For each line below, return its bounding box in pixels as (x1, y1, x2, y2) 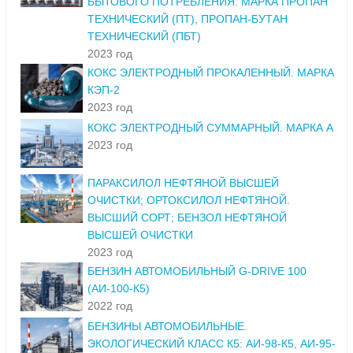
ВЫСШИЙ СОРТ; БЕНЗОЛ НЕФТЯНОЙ (87, 211, 287, 225)
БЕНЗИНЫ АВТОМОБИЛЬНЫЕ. (87, 320, 247, 333)
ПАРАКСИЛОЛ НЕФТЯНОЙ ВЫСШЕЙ (87, 176, 279, 190)
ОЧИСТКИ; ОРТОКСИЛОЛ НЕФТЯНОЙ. (87, 194, 290, 207)
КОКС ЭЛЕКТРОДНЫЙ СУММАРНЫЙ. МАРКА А (87, 121, 333, 135)
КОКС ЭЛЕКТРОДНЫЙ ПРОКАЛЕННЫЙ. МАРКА (87, 66, 334, 80)
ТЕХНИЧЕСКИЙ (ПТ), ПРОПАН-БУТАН (87, 13, 288, 26)
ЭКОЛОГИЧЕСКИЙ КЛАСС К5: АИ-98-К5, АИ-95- (87, 337, 336, 351)
